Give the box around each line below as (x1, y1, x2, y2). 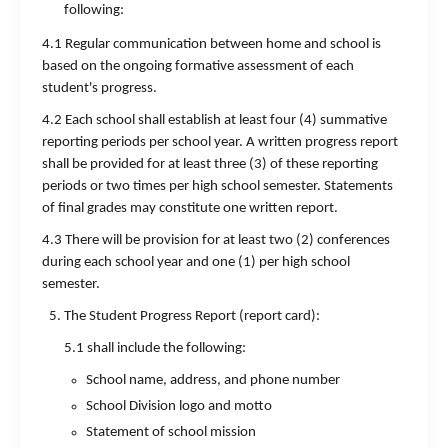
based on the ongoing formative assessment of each (42, 59, 354, 74)
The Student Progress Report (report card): (64, 309, 320, 324)
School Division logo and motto (86, 399, 272, 414)
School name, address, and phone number (86, 373, 340, 388)
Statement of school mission (86, 425, 256, 440)
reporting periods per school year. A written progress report (42, 135, 398, 150)
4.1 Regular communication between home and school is (42, 37, 381, 52)
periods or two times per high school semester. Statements (42, 179, 393, 194)
